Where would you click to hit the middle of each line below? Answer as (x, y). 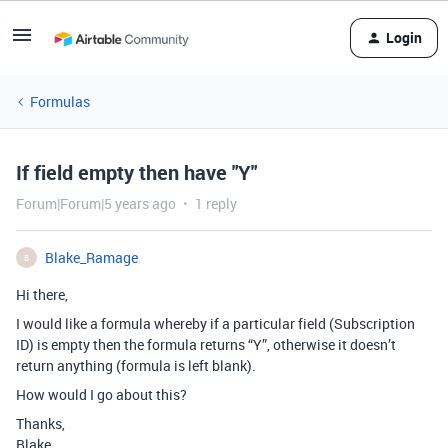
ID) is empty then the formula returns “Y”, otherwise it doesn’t (206, 344)
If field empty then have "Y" (136, 172)
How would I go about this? (101, 394)
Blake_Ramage (91, 257)
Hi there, (42, 294)
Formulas (60, 101)
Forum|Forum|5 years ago (96, 203)
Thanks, (40, 423)
